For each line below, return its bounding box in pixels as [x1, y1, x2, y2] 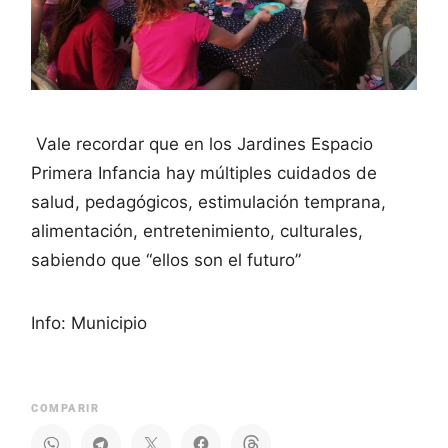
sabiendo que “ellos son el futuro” [31, 250, 301, 271]
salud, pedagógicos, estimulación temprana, [31, 192, 386, 213]
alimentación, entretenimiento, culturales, [31, 221, 363, 242]
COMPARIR [31, 402, 99, 416]
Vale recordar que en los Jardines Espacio [31, 134, 373, 155]
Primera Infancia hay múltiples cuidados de [31, 163, 377, 184]
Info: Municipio [31, 313, 147, 334]
